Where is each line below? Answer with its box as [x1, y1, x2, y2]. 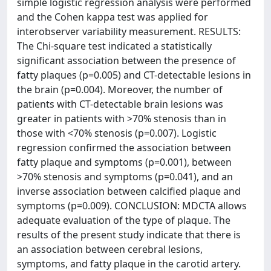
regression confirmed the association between [17, 141, 231, 154]
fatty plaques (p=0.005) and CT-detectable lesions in [17, 68, 251, 82]
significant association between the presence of [17, 54, 236, 67]
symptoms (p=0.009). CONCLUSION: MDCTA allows [17, 199, 247, 212]
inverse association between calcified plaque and [17, 184, 241, 198]
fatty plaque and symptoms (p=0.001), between [17, 155, 232, 169]
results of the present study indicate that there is [17, 228, 241, 241]
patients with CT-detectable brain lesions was [17, 97, 223, 111]
